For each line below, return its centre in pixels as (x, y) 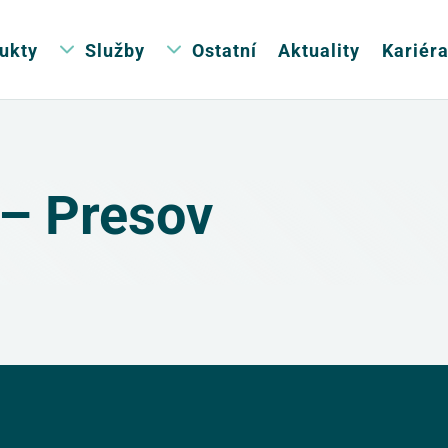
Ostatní (224, 49)
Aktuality (319, 49)
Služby (114, 49)
